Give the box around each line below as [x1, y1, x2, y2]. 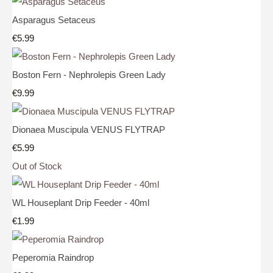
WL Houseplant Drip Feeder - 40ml [12, 197, 149, 208]
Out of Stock [12, 160, 62, 171]
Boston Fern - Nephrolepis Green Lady [12, 69, 166, 80]
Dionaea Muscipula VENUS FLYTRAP [12, 124, 165, 135]
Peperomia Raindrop [12, 252, 94, 263]
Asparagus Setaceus [12, 14, 96, 25]
